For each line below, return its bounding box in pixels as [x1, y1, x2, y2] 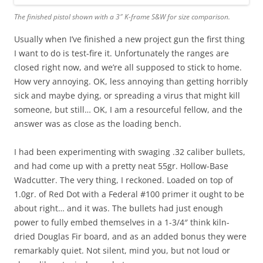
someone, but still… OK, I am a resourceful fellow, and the [14, 103, 242, 115]
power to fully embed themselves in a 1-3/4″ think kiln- [14, 216, 230, 228]
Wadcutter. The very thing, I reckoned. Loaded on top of [14, 174, 233, 186]
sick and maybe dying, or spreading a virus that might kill [14, 89, 240, 101]
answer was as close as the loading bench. [14, 117, 181, 129]
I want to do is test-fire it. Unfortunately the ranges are [14, 47, 229, 59]
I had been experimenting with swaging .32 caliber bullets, [14, 146, 245, 157]
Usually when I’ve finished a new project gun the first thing [14, 33, 245, 45]
